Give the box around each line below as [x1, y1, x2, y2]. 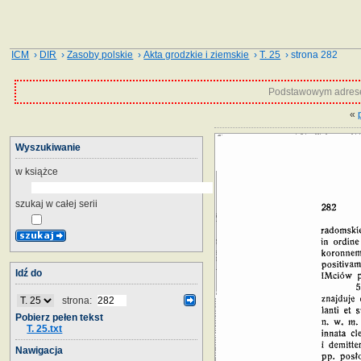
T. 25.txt [27, 322, 63, 334]
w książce [15, 165, 58, 177]
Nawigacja [15, 344, 63, 356]
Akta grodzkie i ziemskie [143, 49, 250, 60]
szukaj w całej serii [15, 197, 98, 210]
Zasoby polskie [67, 49, 134, 60]
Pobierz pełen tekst [15, 311, 103, 323]
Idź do [15, 267, 42, 279]
